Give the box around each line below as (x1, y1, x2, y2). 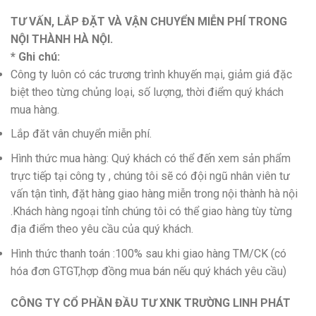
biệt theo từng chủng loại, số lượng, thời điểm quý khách (11, 85, 284, 99)
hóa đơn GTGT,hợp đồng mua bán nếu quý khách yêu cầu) (11, 264, 286, 278)
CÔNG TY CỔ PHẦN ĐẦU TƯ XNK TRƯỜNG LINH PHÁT (11, 296, 291, 310)
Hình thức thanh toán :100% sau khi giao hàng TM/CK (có (11, 246, 286, 260)
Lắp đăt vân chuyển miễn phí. (11, 127, 152, 141)
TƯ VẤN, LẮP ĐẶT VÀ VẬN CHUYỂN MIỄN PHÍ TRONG (11, 14, 287, 28)
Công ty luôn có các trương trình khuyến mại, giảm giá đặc (11, 67, 292, 81)
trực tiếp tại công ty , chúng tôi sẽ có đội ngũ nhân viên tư (11, 169, 290, 183)
